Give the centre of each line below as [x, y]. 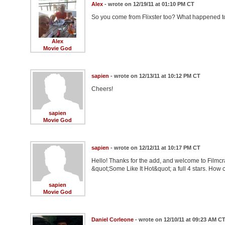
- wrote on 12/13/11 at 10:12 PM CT [154, 76]
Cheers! [102, 89]
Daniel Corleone [112, 219]
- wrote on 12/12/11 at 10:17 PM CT [154, 147]
